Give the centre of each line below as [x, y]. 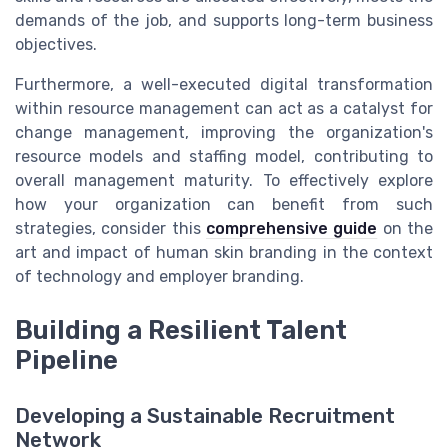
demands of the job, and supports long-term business [224, 20]
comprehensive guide [292, 228]
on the [405, 228]
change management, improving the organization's [224, 132]
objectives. [56, 44]
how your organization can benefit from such [224, 204]
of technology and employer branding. [159, 276]
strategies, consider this [110, 228]
